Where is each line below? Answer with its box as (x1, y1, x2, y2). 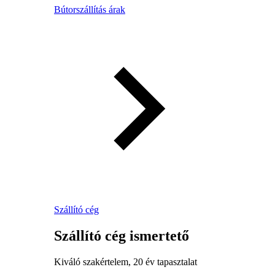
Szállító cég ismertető (54, 227, 189, 244)
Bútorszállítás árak (54, 4, 125, 15)
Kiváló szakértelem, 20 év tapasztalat (54, 256, 197, 267)
